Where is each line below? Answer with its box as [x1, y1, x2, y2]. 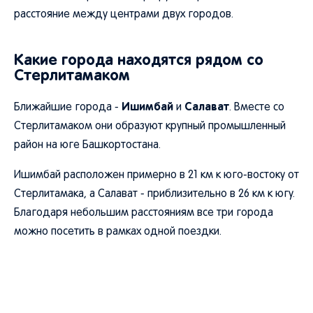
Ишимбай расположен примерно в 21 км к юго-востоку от [14, 170, 299, 180]
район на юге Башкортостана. [14, 140, 161, 150]
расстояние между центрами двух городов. [14, 10, 233, 20]
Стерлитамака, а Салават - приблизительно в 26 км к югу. [14, 189, 295, 199]
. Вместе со [229, 103, 284, 112]
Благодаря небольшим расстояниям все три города [14, 208, 273, 218]
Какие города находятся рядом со [14, 51, 263, 68]
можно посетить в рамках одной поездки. [14, 227, 221, 237]
